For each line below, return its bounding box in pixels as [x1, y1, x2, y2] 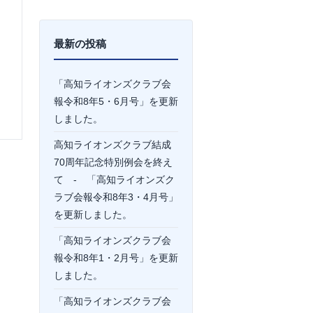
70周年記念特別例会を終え [54, 156, 173, 168]
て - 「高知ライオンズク [54, 173, 175, 185]
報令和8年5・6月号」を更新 [54, 95, 178, 107]
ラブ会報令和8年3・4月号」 [54, 191, 178, 203]
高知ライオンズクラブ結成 [54, 138, 171, 150]
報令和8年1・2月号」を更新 [54, 252, 178, 263]
